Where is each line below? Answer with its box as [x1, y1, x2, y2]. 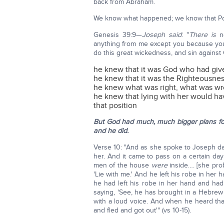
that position [93, 100, 137, 110]
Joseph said [141, 30, 181, 39]
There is [188, 30, 216, 39]
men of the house [93, 161, 151, 169]
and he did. [93, 126, 128, 135]
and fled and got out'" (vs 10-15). [93, 206, 191, 214]
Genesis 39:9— [93, 30, 142, 39]
